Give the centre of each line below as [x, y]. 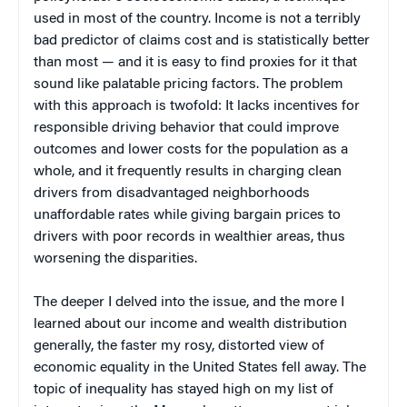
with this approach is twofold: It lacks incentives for [197, 106]
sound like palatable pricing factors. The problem [189, 84]
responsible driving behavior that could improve [186, 128]
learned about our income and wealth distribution [190, 324]
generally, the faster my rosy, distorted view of [179, 346]
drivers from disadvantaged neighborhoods [172, 193]
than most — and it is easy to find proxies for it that [195, 62]
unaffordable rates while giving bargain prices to [187, 215]
